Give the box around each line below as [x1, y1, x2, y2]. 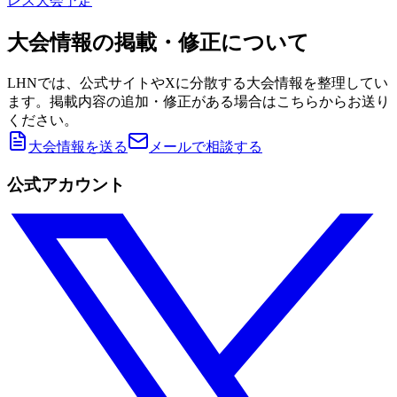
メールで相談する [149, 139, 262, 155]
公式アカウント [7, 175, 125, 194]
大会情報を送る [28, 139, 128, 155]
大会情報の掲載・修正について [7, 31, 309, 55]
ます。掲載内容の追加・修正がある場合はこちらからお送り [7, 94, 390, 110]
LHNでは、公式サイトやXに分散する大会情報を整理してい [7, 75, 388, 91]
